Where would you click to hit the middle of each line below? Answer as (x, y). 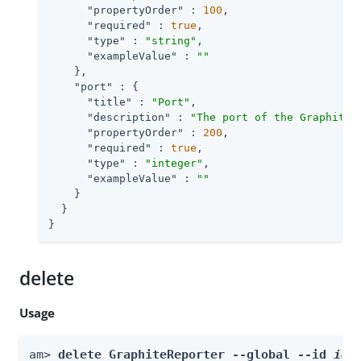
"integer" (174, 163)
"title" (110, 102)
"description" (129, 117)
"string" (171, 40)
